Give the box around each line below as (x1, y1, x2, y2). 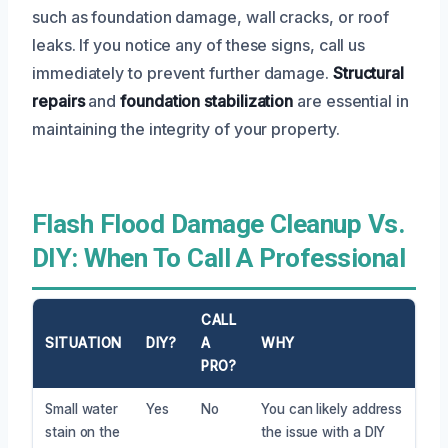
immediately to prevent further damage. (32, 62, 333, 83)
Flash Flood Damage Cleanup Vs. (32, 208, 406, 239)
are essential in (293, 90, 409, 111)
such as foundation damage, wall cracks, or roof (32, 6, 390, 27)
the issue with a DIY (261, 423, 386, 440)
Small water (45, 400, 119, 417)
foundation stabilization (120, 90, 294, 111)
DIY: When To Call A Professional (32, 242, 406, 273)
